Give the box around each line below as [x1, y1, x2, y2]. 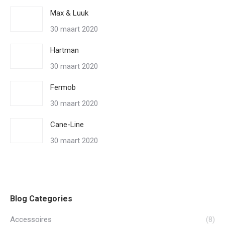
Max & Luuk [50, 9, 88, 18]
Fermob [50, 83, 76, 92]
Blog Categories [10, 194, 72, 203]
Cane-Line [50, 120, 84, 129]
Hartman [50, 46, 79, 55]
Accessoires [10, 215, 52, 224]
